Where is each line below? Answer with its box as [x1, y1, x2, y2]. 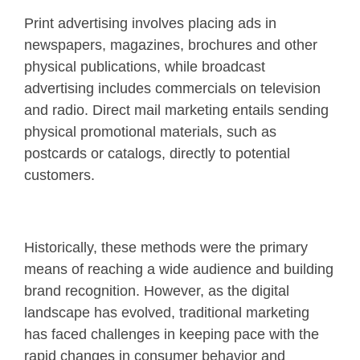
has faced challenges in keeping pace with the [24, 325, 319, 342]
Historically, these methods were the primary [24, 239, 308, 256]
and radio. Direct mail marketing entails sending [24, 101, 329, 118]
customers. [24, 166, 99, 183]
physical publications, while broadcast [24, 58, 265, 75]
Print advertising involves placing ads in [24, 14, 276, 31]
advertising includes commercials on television [24, 80, 321, 96]
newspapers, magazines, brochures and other [24, 36, 317, 53]
